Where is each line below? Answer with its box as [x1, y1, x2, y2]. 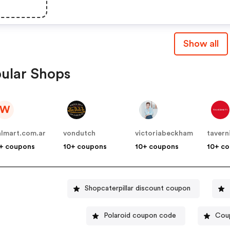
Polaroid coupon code [103, 212, 176, 220]
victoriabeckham [135, 129, 194, 137]
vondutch [63, 129, 96, 137]
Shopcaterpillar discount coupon [84, 185, 190, 193]
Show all [183, 39, 219, 48]
